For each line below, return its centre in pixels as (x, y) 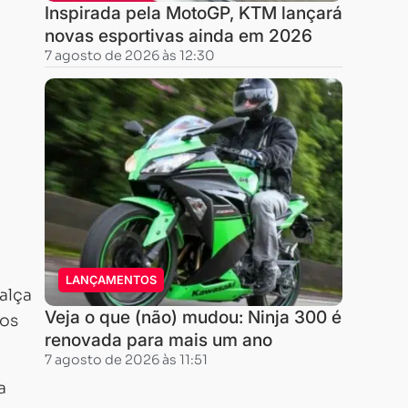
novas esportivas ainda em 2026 (178, 36)
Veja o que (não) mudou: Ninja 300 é (193, 317)
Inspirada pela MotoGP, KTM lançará (193, 13)
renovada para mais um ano (158, 340)
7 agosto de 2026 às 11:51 (126, 360)
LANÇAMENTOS (111, 280)
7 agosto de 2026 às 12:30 (129, 56)
